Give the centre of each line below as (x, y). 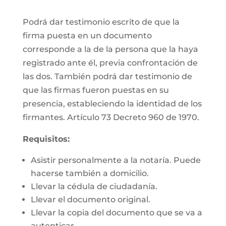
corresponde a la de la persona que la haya (110, 49)
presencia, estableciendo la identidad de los (112, 104)
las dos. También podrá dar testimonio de (107, 76)
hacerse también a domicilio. (90, 173)
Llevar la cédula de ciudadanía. (94, 186)
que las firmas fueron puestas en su (96, 90)
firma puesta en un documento (87, 36)
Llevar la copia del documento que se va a (116, 213)
